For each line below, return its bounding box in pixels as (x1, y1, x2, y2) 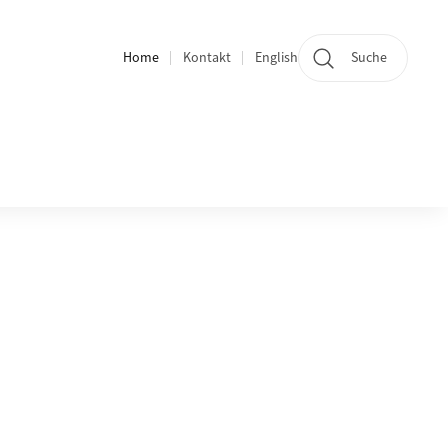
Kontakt (183, 47, 231, 68)
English (255, 47, 298, 68)
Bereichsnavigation (122, 57, 266, 83)
